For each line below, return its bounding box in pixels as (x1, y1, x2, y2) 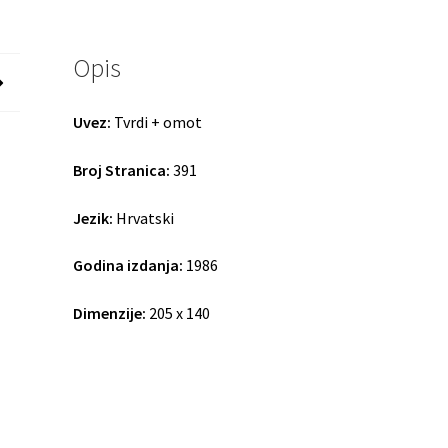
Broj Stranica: (73, 159, 171, 180)
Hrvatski (113, 207, 175, 228)
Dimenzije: (73, 302, 147, 323)
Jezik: (73, 207, 114, 228)
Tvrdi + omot (111, 112, 203, 133)
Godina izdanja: (73, 255, 184, 276)
